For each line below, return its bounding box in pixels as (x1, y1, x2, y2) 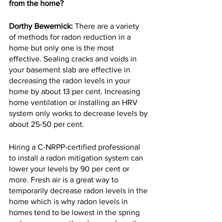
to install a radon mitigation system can (9, 154, 145, 163)
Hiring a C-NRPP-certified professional (9, 143, 142, 152)
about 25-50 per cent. (9, 120, 84, 129)
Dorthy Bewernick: (9, 22, 73, 31)
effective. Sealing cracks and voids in (9, 55, 139, 63)
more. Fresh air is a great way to (9, 175, 120, 184)
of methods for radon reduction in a (9, 33, 133, 42)
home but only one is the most (9, 44, 116, 53)
